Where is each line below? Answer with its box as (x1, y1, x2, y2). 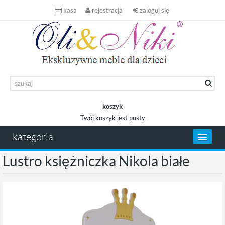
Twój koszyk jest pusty (80, 114, 145, 122)
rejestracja (91, 6, 123, 14)
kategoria (13, 130, 53, 143)
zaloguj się (139, 6, 169, 14)
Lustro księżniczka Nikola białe (3, 152, 190, 169)
